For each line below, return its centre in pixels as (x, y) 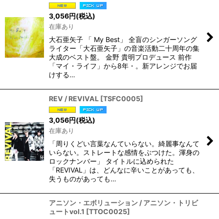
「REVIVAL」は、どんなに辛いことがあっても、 (124, 170)
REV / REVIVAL (74, 99)
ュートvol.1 (67, 212)
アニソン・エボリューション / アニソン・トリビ (123, 203)
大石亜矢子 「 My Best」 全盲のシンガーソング (123, 40)
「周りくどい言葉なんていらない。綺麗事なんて (124, 144)
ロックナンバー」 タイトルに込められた (111, 161)
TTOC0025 (108, 212)
